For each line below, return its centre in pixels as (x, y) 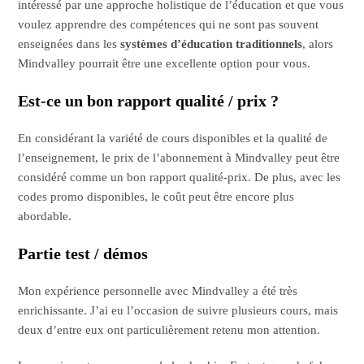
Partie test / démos (83, 254)
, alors (318, 44)
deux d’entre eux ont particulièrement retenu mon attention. (169, 330)
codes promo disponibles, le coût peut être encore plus (156, 197)
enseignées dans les (69, 44)
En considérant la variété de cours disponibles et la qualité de (173, 139)
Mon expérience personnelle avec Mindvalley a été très (158, 291)
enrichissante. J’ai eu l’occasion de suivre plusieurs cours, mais (178, 311)
